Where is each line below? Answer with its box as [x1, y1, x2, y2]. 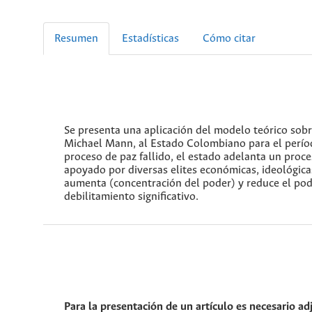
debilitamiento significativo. [64, 190, 198, 203]
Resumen [54, 32, 98, 45]
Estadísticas [122, 32, 179, 45]
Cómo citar [203, 32, 256, 45]
